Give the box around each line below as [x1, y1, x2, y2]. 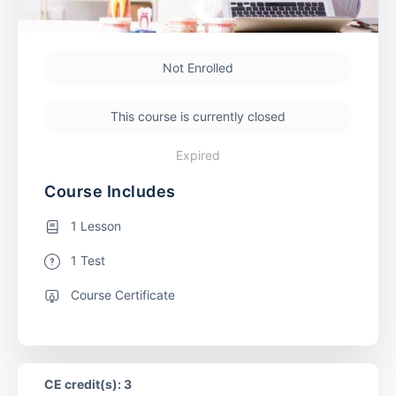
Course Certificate [71, 286, 175, 302]
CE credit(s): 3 [44, 376, 132, 392]
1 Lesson [71, 217, 121, 233]
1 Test [71, 252, 105, 268]
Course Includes [44, 181, 176, 201]
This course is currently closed [110, 108, 286, 124]
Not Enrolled [163, 59, 233, 75]
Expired [176, 147, 220, 163]
